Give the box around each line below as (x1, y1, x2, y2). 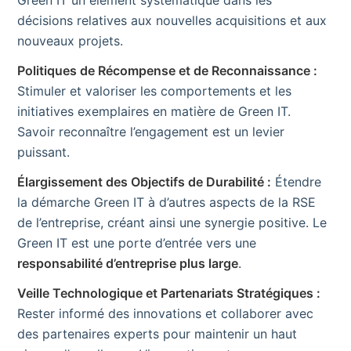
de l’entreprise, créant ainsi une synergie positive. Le (17, 215, 327, 231)
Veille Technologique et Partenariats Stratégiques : (17, 285, 320, 302)
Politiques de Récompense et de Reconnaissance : (17, 63, 317, 79)
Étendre (271, 174, 321, 190)
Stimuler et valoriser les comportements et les (17, 83, 291, 100)
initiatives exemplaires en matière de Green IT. (17, 103, 291, 120)
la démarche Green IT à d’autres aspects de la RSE (17, 194, 316, 211)
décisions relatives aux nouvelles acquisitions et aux (17, 13, 327, 29)
